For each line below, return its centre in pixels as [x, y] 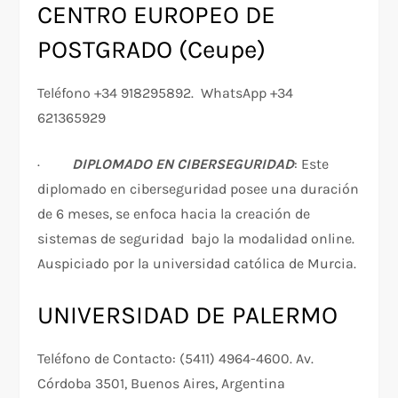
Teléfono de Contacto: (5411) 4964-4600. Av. [176, 359]
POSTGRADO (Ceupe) [152, 50]
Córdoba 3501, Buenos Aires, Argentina [162, 384]
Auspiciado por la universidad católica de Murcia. [197, 264]
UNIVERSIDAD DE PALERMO [188, 315]
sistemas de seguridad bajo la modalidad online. [196, 239]
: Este [312, 164]
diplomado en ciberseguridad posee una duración [199, 189]
